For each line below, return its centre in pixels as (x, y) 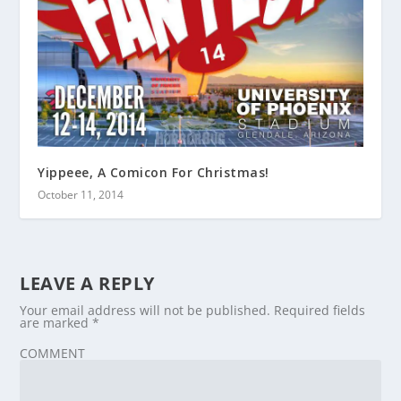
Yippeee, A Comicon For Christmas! (154, 173)
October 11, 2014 (81, 195)
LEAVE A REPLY (87, 284)
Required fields (320, 311)
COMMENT (53, 354)
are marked (56, 323)
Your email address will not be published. (145, 311)
